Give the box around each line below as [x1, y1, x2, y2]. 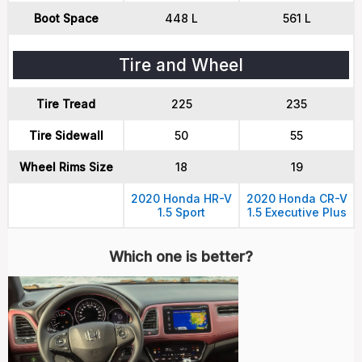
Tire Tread [36, 97, 95, 111]
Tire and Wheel [119, 55, 243, 75]
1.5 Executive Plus [246, 205, 347, 219]
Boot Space [33, 11, 99, 25]
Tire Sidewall [28, 128, 103, 142]
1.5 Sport [158, 205, 205, 219]
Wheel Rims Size [19, 160, 113, 174]
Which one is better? [109, 248, 253, 265]
